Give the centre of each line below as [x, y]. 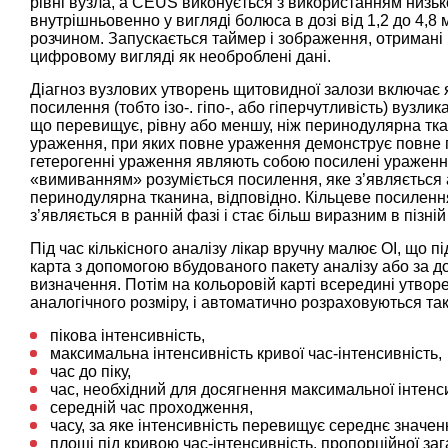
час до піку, [90, 371]
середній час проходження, [151, 407]
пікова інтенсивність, [127, 335]
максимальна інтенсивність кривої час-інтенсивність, [246, 353]
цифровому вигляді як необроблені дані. [180, 56]
